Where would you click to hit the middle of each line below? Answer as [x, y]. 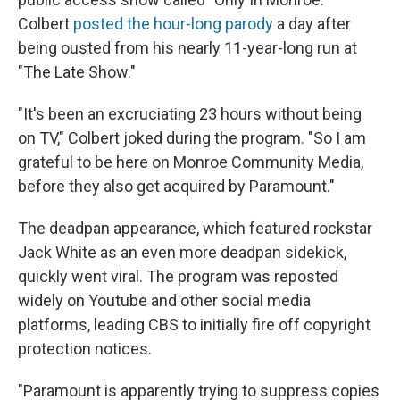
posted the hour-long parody [173, 24]
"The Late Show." [77, 72]
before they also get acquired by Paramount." [176, 187]
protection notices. [85, 349]
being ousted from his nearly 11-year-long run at [187, 48]
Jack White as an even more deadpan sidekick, [182, 253]
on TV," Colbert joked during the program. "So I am [192, 138]
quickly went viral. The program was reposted [178, 277]
